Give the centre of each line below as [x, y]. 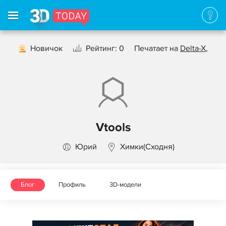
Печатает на [157, 48]
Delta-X [193, 48]
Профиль [72, 185]
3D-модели [125, 185]
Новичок [46, 48]
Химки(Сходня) [147, 147]
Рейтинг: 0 [105, 48]
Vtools [113, 127]
